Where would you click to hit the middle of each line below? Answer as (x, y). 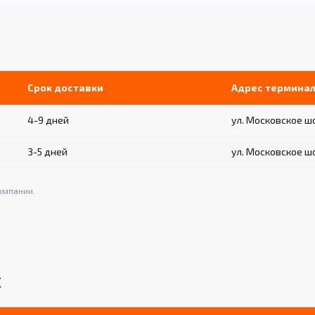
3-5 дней (47, 152)
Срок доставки (65, 88)
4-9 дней (48, 120)
